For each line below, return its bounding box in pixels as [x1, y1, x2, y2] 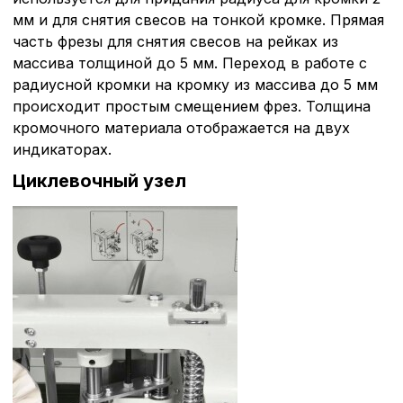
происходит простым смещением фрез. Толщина [13, 96, 371, 115]
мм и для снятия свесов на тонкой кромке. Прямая [13, 10, 384, 29]
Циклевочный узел [13, 169, 186, 192]
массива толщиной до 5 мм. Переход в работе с [13, 53, 367, 72]
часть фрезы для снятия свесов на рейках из [13, 31, 338, 50]
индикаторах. [13, 139, 112, 158]
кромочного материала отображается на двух [13, 118, 350, 137]
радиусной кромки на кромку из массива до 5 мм [13, 75, 378, 94]
